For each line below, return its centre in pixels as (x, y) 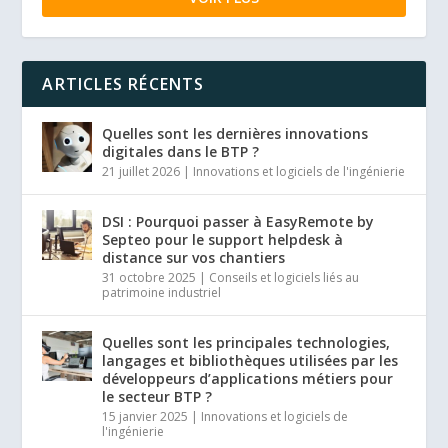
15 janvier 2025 (145, 416)
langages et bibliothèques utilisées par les (250, 360)
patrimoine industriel (162, 292)
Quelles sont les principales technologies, (246, 342)
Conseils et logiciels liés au (284, 277)
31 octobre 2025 (149, 277)
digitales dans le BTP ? (181, 151)
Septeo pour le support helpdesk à (223, 239)
